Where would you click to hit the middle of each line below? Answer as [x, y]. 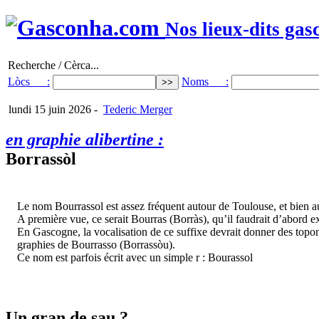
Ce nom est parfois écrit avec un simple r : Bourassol [135, 257]
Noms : [205, 81]
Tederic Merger [138, 109]
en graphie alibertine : [85, 139]
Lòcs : [29, 81]
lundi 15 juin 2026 [48, 109]
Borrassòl [41, 158]
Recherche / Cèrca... [53, 65]
